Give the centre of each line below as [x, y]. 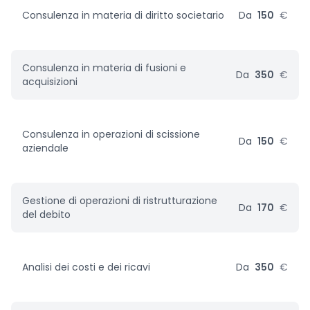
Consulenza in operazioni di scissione [111, 134]
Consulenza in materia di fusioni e [104, 68]
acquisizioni [50, 82]
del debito [46, 215]
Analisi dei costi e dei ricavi [86, 267]
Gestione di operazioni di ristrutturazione [120, 201]
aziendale [45, 148]
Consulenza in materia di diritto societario [123, 15]
